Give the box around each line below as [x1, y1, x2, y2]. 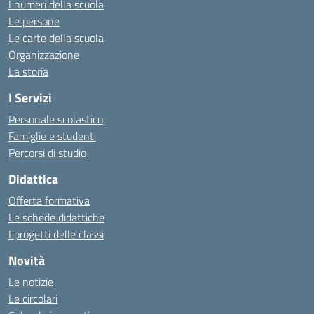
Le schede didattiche [8, 209, 104, 226]
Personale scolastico [8, 111, 103, 128]
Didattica [8, 170, 58, 189]
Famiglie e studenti [8, 128, 96, 144]
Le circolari [8, 290, 57, 307]
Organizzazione [8, 46, 79, 63]
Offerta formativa [8, 192, 90, 209]
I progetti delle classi [8, 226, 104, 243]
